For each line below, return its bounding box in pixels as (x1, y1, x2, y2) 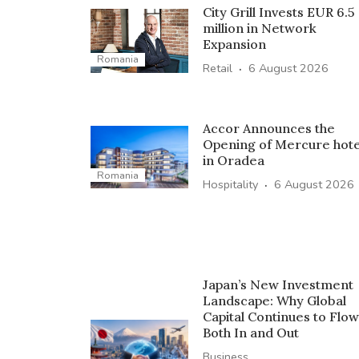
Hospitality (202, 175, 258, 192)
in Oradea (202, 151, 264, 168)
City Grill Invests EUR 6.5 (202, 3, 355, 20)
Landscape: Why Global (202, 292, 346, 309)
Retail (202, 59, 232, 76)
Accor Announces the (202, 119, 335, 136)
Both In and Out (202, 324, 299, 341)
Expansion (202, 35, 266, 52)
